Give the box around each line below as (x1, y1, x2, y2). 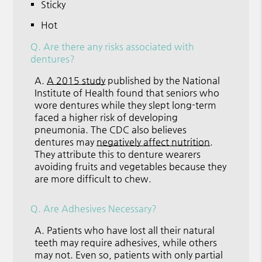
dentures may (35, 136, 97, 147)
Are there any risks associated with (43, 40, 195, 52)
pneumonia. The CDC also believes (35, 123, 187, 135)
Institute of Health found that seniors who (35, 87, 220, 98)
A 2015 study (47, 74, 106, 86)
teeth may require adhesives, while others (35, 236, 218, 248)
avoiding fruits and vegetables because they (35, 160, 227, 172)
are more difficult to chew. (35, 173, 152, 184)
